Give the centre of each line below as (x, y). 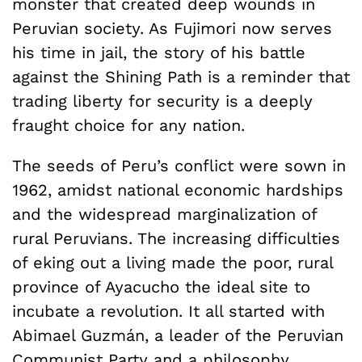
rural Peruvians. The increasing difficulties (176, 238)
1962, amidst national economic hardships (178, 189)
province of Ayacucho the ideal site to (161, 286)
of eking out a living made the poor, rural (173, 262)
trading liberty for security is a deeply (162, 101)
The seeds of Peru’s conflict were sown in (179, 165)
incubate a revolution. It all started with (168, 311)
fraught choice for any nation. (128, 125)
